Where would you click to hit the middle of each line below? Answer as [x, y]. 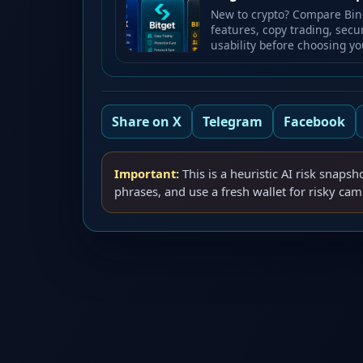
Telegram [232, 122]
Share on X [146, 122]
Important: [146, 174]
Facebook [314, 122]
